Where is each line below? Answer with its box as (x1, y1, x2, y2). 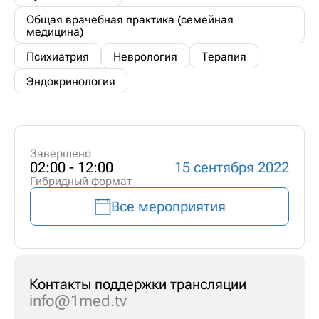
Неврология (113, 49, 177, 63)
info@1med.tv (28, 291, 127, 310)
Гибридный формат (29, 174, 132, 189)
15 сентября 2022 (174, 159, 290, 177)
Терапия (202, 49, 246, 63)
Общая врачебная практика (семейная (26, 12, 234, 26)
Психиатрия (26, 49, 89, 63)
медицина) (26, 24, 83, 38)
